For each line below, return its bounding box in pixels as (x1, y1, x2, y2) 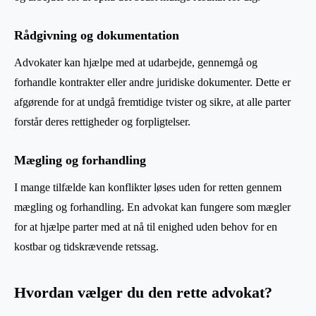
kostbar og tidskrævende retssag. (14, 240, 159, 253)
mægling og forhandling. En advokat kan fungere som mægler (14, 200, 291, 213)
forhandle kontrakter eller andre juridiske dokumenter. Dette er (14, 75, 291, 88)
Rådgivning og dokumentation (14, 28, 179, 42)
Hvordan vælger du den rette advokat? (14, 284, 272, 301)
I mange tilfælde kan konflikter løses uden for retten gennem (14, 181, 281, 193)
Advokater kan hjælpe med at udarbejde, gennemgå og (14, 56, 257, 68)
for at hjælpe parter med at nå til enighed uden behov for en (14, 220, 277, 233)
